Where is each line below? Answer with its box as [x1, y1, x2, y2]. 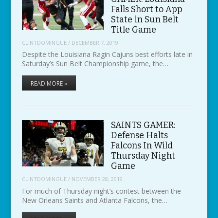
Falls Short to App [110, 4, 182, 15]
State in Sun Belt [110, 14, 179, 25]
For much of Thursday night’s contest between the [21, 186, 181, 196]
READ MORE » [30, 79, 67, 88]
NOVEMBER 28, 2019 [71, 175, 123, 183]
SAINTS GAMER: [110, 120, 175, 131]
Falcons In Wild [110, 140, 173, 151]
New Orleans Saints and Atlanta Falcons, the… [21, 195, 167, 205]
